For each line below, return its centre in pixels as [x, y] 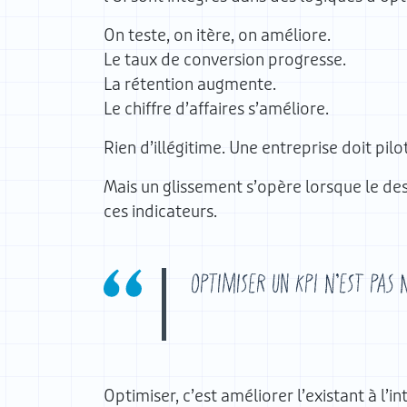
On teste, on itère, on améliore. [217, 35]
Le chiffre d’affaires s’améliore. [216, 109]
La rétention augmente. [190, 84]
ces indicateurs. [160, 212]
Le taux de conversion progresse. [225, 60]
